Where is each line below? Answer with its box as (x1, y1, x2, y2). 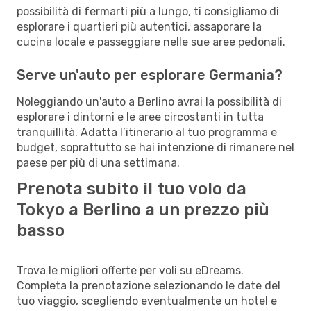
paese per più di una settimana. (17, 155, 180, 169)
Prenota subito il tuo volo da (17, 178, 246, 199)
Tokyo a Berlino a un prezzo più (17, 199, 269, 219)
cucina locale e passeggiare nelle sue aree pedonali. (17, 35, 285, 49)
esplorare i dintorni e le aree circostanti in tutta (17, 110, 264, 124)
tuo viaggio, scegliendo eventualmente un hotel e (17, 294, 277, 308)
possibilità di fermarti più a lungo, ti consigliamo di (17, 4, 279, 18)
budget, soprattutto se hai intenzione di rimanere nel (17, 140, 294, 154)
